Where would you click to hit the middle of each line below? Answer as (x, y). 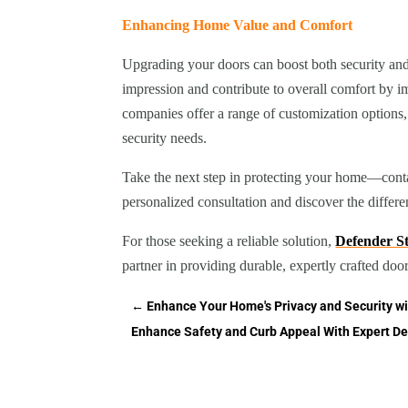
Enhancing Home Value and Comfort (238, 25)
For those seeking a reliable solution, (229, 241)
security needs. (165, 138)
